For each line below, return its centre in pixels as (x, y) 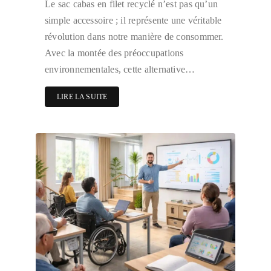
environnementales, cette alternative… (120, 69)
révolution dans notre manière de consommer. (134, 36)
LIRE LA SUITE (82, 96)
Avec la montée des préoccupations (114, 53)
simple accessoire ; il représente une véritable (133, 20)
